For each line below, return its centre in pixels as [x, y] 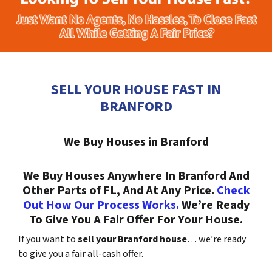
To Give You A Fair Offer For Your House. [136, 220]
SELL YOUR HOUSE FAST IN [136, 90]
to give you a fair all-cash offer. [81, 254]
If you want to [47, 239]
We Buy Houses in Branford [136, 142]
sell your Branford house [131, 239]
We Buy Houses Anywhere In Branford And [136, 176]
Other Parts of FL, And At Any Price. [119, 191]
